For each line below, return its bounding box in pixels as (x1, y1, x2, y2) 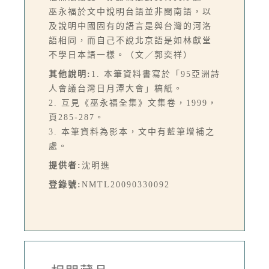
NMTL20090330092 (82, 180, 170, 190)
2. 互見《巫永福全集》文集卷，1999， (49, 98, 217, 108)
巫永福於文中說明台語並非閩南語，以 (49, 7, 212, 17)
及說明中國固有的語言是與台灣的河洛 (49, 22, 212, 31)
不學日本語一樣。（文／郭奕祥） (49, 50, 193, 60)
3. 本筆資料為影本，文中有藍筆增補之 (49, 127, 215, 137)
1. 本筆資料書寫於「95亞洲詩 (91, 70, 220, 79)
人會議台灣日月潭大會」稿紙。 (49, 84, 183, 94)
